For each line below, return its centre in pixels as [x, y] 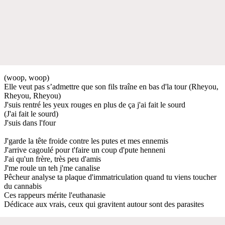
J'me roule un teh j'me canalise [52, 168]
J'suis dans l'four [30, 123]
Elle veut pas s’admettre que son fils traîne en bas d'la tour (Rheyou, [111, 86]
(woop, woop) [27, 77]
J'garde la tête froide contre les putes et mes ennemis [86, 141]
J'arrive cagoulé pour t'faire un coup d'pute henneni [85, 150]
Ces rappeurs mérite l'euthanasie [55, 195]
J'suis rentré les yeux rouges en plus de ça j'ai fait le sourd [95, 104]
